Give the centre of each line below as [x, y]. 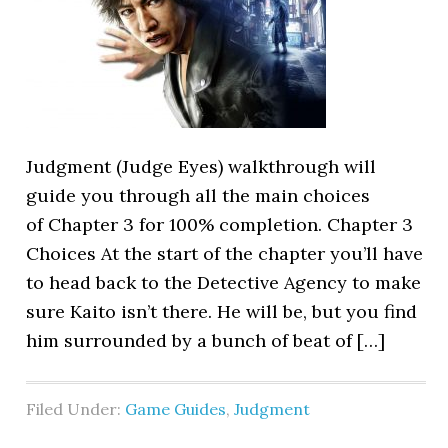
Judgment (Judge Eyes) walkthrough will [201, 166]
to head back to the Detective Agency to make [224, 282]
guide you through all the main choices [198, 195]
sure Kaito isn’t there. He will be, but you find [222, 311]
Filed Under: [76, 409]
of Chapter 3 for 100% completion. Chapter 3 [220, 224]
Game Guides [176, 409]
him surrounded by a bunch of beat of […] [206, 340]
